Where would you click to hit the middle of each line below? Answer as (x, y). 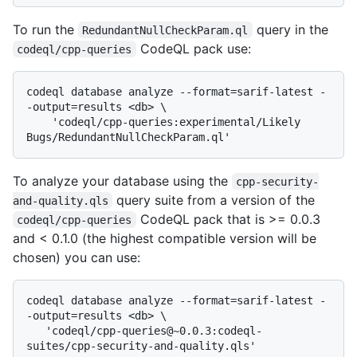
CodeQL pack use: (193, 48)
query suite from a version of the (214, 200)
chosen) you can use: (76, 257)
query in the (290, 29)
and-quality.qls (61, 200)
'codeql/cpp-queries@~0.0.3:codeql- (36, 330)
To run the (45, 29)
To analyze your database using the (122, 180)
